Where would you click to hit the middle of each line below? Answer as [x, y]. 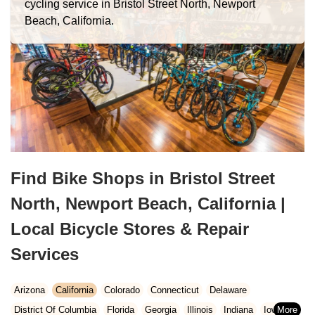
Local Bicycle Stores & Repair [130, 229]
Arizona [30, 290]
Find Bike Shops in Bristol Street [143, 179]
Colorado [122, 290]
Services [45, 255]
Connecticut [175, 290]
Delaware [228, 290]
